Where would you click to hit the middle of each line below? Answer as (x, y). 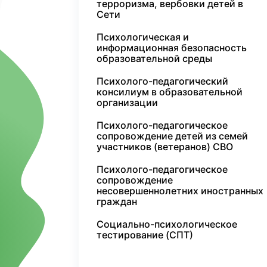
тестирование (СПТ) (145, 235)
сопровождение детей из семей (172, 136)
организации (127, 103)
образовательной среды (154, 58)
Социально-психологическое (167, 224)
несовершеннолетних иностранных (180, 191)
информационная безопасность (172, 48)
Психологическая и (143, 37)
